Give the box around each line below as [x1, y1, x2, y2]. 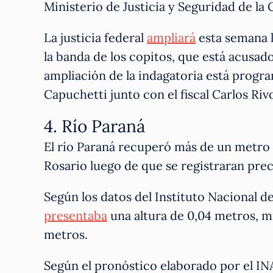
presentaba [44, 207, 107, 223]
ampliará [147, 29, 196, 45]
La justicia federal [44, 29, 147, 45]
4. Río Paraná [44, 115, 145, 137]
